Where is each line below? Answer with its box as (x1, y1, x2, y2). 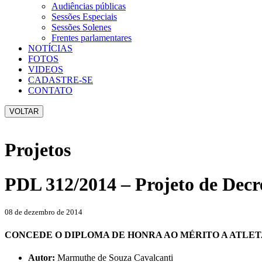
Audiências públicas (51, 1, 126, 11)
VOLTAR (9, 107, 39, 116)
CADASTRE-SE (28, 75, 93, 85)
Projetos (5, 139, 71, 161)
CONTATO (28, 85, 73, 95)
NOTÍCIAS (28, 43, 73, 53)
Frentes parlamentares (51, 33, 132, 43)
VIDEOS (28, 64, 63, 74)
